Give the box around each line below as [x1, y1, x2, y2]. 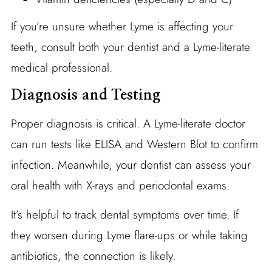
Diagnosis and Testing [10, 87, 160, 103]
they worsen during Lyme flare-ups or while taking [10, 226, 248, 243]
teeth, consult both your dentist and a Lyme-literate [10, 38, 250, 55]
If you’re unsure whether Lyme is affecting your [10, 18, 233, 35]
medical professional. [10, 59, 112, 76]
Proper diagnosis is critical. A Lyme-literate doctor [10, 115, 245, 132]
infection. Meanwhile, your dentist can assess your [10, 156, 251, 173]
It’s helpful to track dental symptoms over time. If [10, 206, 239, 223]
